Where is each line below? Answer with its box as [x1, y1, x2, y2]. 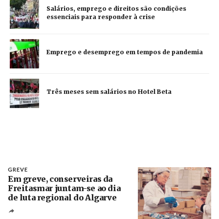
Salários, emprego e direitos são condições [46, 4, 186, 12]
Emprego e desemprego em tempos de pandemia [46, 48, 203, 56]
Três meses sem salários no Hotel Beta [46, 88, 172, 96]
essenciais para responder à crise [46, 13, 155, 21]
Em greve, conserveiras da [8, 174, 113, 184]
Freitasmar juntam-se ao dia [8, 183, 121, 193]
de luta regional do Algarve [8, 192, 117, 202]
